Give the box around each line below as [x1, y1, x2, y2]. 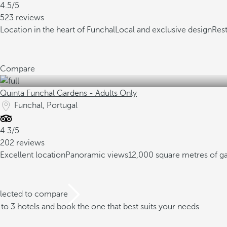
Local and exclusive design [115, 25, 212, 34]
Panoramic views [65, 150, 128, 160]
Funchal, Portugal [14, 101, 78, 110]
